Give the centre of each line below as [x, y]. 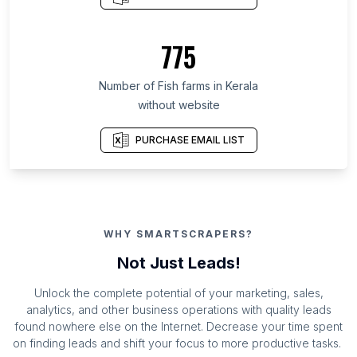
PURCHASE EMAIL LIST [190, 139]
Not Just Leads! [178, 263]
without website [178, 105]
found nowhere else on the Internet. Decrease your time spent [178, 327]
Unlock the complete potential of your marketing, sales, [178, 293]
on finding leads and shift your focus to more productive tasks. [177, 343]
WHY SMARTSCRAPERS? [178, 234]
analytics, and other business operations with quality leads [178, 310]
